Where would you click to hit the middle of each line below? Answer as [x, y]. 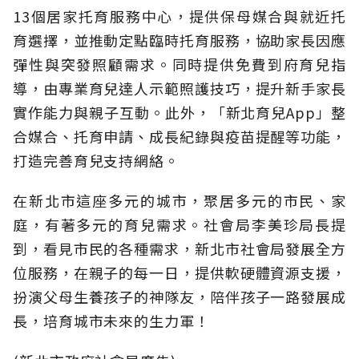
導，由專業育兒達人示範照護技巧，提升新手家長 [179, 89]
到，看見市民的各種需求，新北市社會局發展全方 [179, 249]
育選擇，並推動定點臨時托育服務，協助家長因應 [179, 40]
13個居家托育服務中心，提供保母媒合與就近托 [179, 16]
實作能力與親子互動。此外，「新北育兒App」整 [179, 113]
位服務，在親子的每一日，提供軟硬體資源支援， [179, 273]
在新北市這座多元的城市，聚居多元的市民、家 [179, 201]
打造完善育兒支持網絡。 [96, 161]
